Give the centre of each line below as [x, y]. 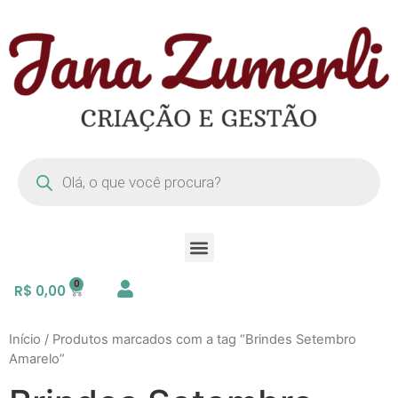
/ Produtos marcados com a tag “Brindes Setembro [199, 340]
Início [25, 340]
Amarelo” [37, 359]
